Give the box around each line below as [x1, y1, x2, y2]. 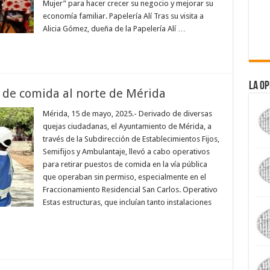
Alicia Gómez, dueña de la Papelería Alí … [42, 24, 186, 33]
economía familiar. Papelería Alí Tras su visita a [42, 11, 204, 20]
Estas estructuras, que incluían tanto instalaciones [42, 198, 212, 207]
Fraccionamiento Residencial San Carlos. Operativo [42, 185, 218, 194]
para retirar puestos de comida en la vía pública [42, 160, 207, 169]
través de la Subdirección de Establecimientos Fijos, [42, 134, 219, 143]
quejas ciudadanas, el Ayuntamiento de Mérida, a [42, 122, 212, 131]
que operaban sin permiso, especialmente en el [42, 172, 206, 181]
